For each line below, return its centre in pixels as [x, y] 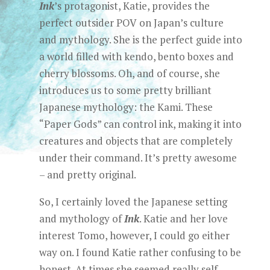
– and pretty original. [87, 174]
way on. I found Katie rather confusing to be [140, 252]
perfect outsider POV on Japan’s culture [131, 23]
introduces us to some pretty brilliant [125, 90]
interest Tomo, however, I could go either [134, 235]
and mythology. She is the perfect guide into [140, 39]
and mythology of [81, 218]
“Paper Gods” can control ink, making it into [140, 124]
